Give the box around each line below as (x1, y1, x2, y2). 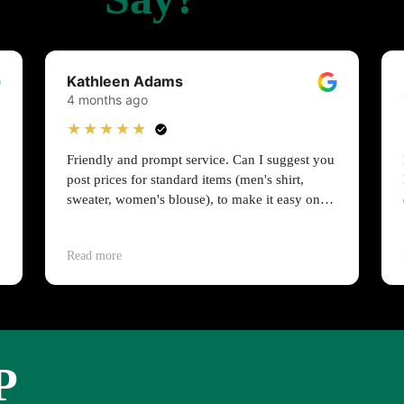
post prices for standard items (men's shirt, (67, 172, 305, 187)
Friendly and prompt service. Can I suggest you (67, 152, 335, 167)
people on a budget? (67, 212, 182, 226)
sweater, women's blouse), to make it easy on (67, 192, 321, 207)
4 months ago (67, 92, 149, 107)
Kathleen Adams (67, 72, 184, 90)
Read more (67, 249, 123, 262)
